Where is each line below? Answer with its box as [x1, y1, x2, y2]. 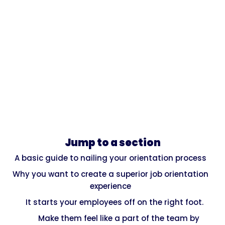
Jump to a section [64, 135, 161, 150]
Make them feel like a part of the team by [38, 212, 199, 223]
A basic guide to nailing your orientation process [15, 152, 206, 163]
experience [90, 180, 131, 191]
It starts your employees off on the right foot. [26, 196, 203, 207]
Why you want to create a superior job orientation [13, 168, 208, 179]
